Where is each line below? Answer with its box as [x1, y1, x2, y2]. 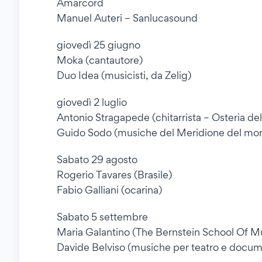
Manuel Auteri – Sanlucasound [57, 12, 198, 25]
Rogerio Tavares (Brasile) [57, 168, 172, 181]
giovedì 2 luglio [57, 96, 127, 109]
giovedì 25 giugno [57, 39, 140, 51]
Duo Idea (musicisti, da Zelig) [57, 69, 191, 82]
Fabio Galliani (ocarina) [57, 184, 162, 196]
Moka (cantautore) [57, 54, 143, 67]
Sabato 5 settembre [57, 211, 148, 223]
